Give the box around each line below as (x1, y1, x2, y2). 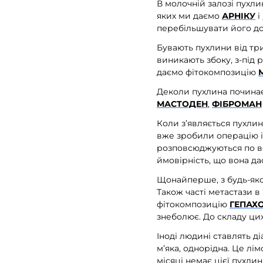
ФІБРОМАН (212, 98, 262, 109)
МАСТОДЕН (157, 98, 208, 109)
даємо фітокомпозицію (157, 67, 258, 78)
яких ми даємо (157, 11, 222, 22)
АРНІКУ (222, 11, 255, 22)
